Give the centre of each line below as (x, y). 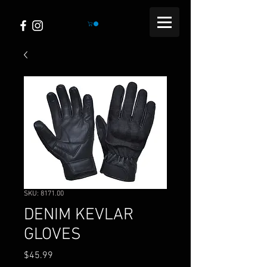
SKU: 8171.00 (44, 194)
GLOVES (52, 235)
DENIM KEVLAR (79, 215)
